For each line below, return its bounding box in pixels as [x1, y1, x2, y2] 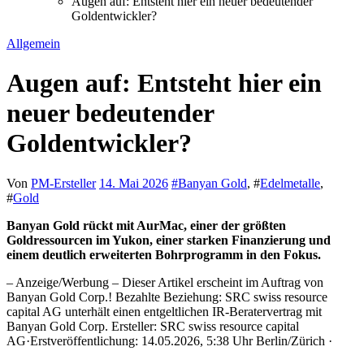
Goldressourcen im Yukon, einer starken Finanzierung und [6, 232, 331, 247]
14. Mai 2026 [99, 175, 168, 190]
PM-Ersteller [31, 175, 96, 190]
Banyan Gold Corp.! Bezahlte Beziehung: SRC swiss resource [6, 289, 327, 304]
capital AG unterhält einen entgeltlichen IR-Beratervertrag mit [6, 304, 322, 318]
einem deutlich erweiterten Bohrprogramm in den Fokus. [6, 247, 321, 262]
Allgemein [6, 36, 60, 50]
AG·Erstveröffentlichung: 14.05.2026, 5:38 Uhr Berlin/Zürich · [6, 333, 332, 348]
